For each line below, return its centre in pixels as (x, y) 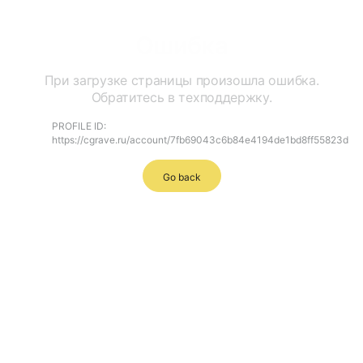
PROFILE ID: (79, 126)
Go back (181, 177)
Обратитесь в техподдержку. (181, 97)
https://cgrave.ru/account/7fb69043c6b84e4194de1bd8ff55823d (200, 140)
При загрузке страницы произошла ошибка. (181, 80)
